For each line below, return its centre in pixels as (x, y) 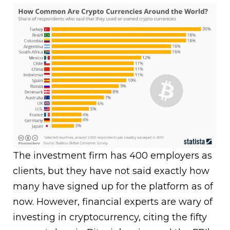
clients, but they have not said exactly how (111, 171)
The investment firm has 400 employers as (112, 156)
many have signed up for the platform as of (113, 187)
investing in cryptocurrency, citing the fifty (110, 217)
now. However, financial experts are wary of (113, 202)
